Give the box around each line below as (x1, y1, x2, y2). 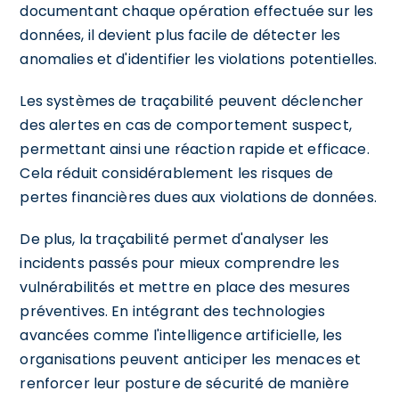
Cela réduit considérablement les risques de (20, 162, 333, 183)
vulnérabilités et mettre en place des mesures (20, 276, 351, 297)
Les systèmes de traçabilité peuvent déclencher (20, 90, 364, 111)
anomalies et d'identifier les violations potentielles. (20, 48, 378, 69)
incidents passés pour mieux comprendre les (20, 252, 339, 273)
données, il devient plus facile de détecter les (20, 24, 341, 45)
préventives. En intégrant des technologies (20, 300, 325, 322)
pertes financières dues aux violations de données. (20, 186, 377, 208)
